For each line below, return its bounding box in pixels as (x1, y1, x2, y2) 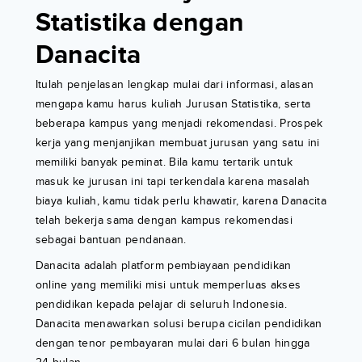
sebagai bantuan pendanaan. (35, 233, 187, 247)
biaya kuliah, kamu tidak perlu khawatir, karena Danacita (35, 194, 327, 208)
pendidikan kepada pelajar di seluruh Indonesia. (35, 297, 287, 312)
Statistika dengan (35, 7, 245, 40)
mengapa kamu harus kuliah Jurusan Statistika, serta (35, 97, 311, 112)
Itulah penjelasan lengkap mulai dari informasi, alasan (35, 78, 314, 92)
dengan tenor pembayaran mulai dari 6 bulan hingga (35, 336, 310, 351)
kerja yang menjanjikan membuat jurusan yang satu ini (35, 136, 320, 150)
